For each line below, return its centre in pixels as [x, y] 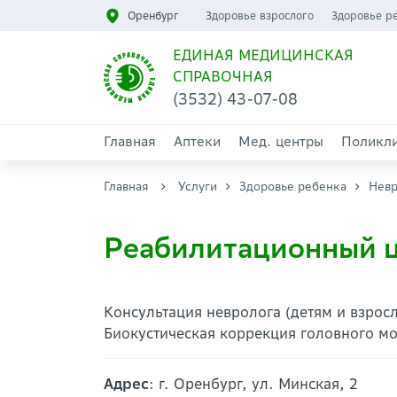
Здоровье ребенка [293, 187]
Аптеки [197, 141]
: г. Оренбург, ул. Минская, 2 [253, 384]
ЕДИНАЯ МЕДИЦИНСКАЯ [263, 55]
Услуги [198, 187]
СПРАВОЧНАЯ [222, 76]
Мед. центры [281, 141]
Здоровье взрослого [259, 16]
